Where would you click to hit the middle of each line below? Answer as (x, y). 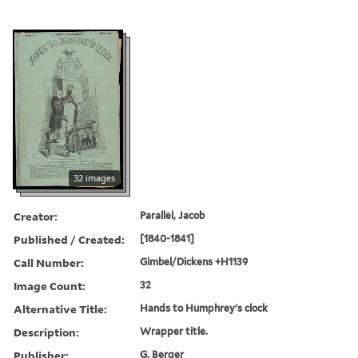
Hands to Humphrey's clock (204, 308)
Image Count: (50, 285)
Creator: (36, 216)
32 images (94, 177)
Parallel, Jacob (173, 215)
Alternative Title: (60, 308)
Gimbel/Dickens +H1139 (194, 261)
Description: (46, 332)
